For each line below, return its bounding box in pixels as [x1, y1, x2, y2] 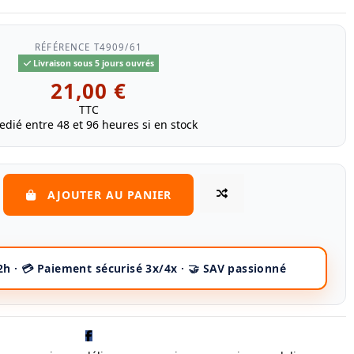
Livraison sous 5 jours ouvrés [30, 57, 154, 69]
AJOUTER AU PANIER [47, 186, 172, 202]
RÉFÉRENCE [35, 41, 91, 54]
